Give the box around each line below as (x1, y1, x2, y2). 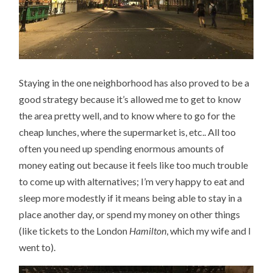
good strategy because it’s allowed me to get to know (19, 93, 241, 105)
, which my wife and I (166, 224, 252, 236)
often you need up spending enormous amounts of (19, 142, 225, 154)
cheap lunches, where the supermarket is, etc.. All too (19, 126, 236, 138)
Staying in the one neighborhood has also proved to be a (19, 76, 250, 88)
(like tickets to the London (19, 224, 130, 236)
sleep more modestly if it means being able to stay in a (19, 191, 243, 204)
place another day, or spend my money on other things (19, 208, 241, 220)
